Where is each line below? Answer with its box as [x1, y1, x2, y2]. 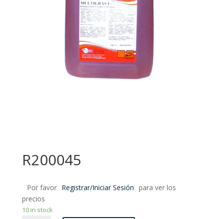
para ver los [138, 183, 176, 193]
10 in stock [22, 205, 53, 215]
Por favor [26, 183, 57, 193]
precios [22, 194, 45, 204]
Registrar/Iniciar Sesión [61, 183, 134, 193]
